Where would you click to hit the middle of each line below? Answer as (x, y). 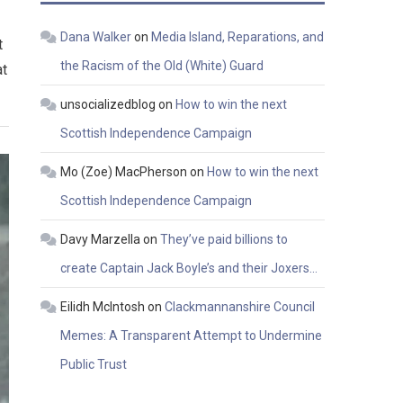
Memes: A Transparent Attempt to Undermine (192, 336)
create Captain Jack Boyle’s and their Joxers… (189, 269)
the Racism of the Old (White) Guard (162, 66)
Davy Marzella (101, 240)
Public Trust (94, 365)
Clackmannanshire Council (240, 307)
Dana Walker (96, 37)
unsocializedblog (108, 105)
